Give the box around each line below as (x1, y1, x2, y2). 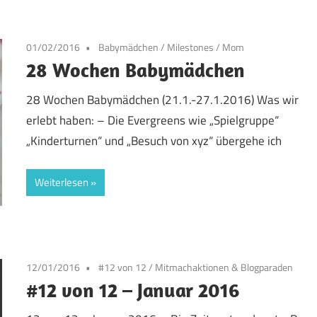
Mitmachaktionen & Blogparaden (155, 259, 294, 275)
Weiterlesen (35, 174, 89, 191)
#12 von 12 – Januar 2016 (26, 277, 240, 302)
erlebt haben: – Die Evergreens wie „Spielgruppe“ (26, 110, 279, 129)
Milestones (167, 40, 214, 55)
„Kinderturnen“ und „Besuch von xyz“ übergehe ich (26, 131, 282, 150)
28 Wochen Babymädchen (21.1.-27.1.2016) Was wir (26, 90, 299, 109)
